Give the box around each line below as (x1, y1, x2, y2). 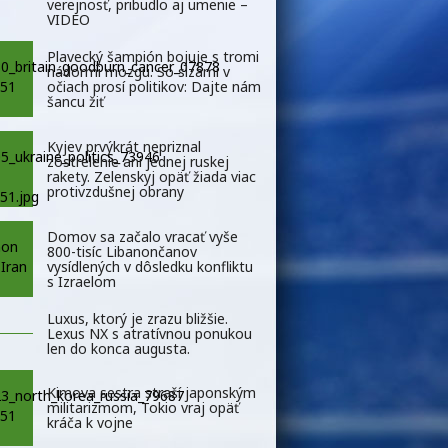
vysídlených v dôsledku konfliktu (47, 256, 253, 276)
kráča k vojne (47, 413, 133, 433)
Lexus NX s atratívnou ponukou (47, 323, 252, 343)
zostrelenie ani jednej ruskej (47, 151, 229, 171)
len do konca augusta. (47, 338, 190, 358)
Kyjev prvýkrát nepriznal (47, 136, 201, 156)
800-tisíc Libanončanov (47, 241, 197, 261)
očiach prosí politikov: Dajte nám (47, 76, 261, 96)
